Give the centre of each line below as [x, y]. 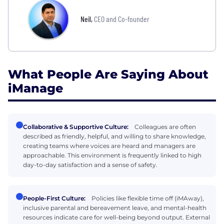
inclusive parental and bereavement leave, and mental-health [115, 207]
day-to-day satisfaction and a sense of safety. [90, 164]
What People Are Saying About [108, 74]
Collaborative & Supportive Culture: [76, 126]
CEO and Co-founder [122, 18]
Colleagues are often [165, 126]
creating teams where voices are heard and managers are [109, 145]
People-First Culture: [54, 198]
